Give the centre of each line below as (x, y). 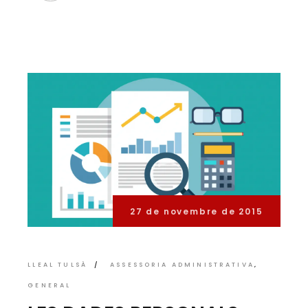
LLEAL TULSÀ (57, 264)
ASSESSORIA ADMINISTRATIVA (182, 264)
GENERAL (49, 285)
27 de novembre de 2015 (197, 211)
